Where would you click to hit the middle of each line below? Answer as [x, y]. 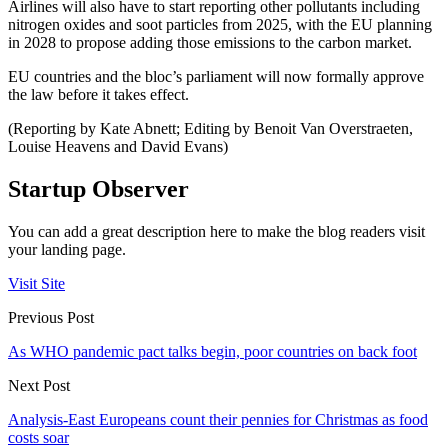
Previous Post [51, 317]
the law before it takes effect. [98, 95]
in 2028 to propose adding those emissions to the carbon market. [210, 43]
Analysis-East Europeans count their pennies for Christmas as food [218, 419]
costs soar [38, 437]
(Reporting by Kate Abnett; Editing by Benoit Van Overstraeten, [210, 129]
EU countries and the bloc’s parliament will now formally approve [216, 77]
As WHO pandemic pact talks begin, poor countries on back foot [212, 351]
